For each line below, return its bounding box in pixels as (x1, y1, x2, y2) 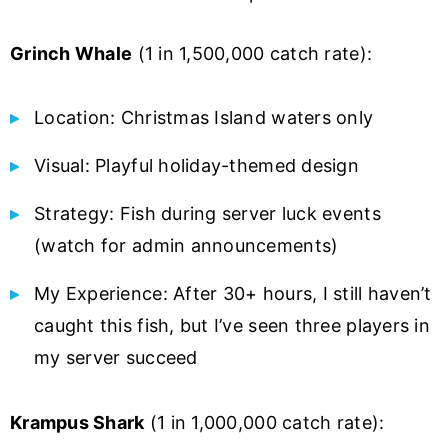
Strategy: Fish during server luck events (34, 203, 381, 225)
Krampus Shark (10, 412, 145, 434)
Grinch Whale (10, 43, 133, 65)
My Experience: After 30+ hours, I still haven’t (34, 283, 432, 305)
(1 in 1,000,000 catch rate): (144, 412, 385, 434)
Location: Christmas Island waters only (34, 107, 374, 129)
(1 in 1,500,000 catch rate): (132, 43, 373, 65)
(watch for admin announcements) (34, 235, 339, 257)
